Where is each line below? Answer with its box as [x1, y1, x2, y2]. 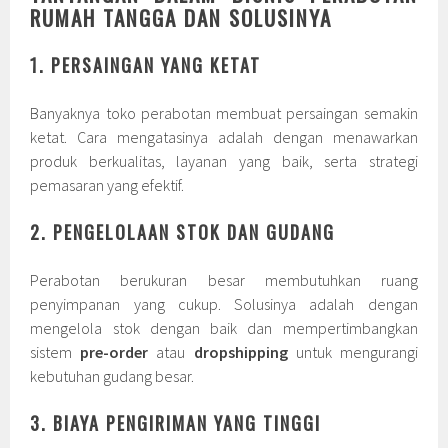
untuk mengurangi [287, 342, 418, 363]
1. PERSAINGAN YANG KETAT [30, 52, 262, 79]
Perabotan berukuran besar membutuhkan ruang [30, 270, 418, 291]
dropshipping [193, 342, 288, 363]
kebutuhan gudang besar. [30, 366, 195, 387]
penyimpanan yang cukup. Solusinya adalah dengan [30, 294, 418, 315]
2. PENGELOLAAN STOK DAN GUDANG [30, 219, 336, 246]
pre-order [80, 342, 149, 363]
